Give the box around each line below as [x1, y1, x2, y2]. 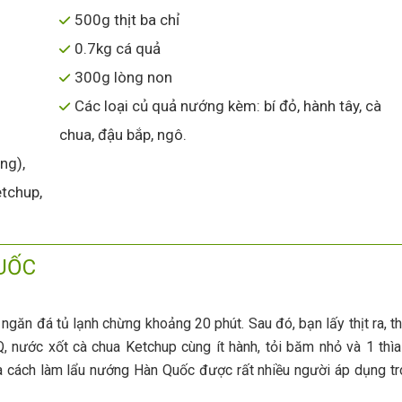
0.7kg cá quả [74, 39, 162, 57]
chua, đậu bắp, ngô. [59, 126, 188, 144]
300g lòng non [74, 68, 173, 86]
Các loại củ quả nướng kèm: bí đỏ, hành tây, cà [74, 97, 382, 115]
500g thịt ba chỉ [74, 11, 180, 29]
